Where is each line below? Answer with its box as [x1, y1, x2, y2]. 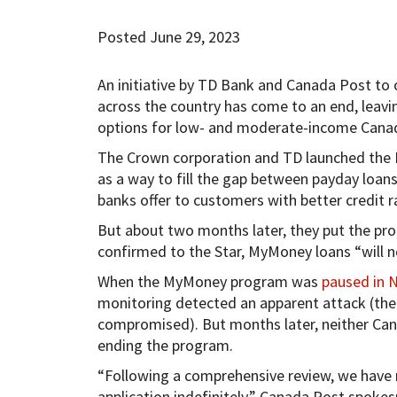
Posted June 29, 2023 [97, 26, 240, 47]
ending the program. [97, 334, 233, 355]
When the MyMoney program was [97, 270, 322, 292]
